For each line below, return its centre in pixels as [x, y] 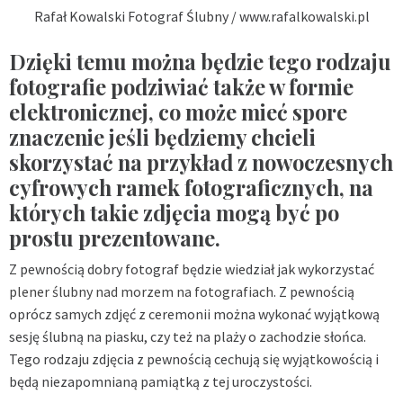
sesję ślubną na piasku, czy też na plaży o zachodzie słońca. [188, 336]
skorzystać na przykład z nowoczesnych [201, 162]
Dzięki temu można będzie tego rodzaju [200, 61]
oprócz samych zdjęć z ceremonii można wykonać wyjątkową [194, 313]
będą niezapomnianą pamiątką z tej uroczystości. [161, 381]
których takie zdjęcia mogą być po [174, 212]
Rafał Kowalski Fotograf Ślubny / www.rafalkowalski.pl [201, 16]
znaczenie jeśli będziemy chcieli [162, 137]
